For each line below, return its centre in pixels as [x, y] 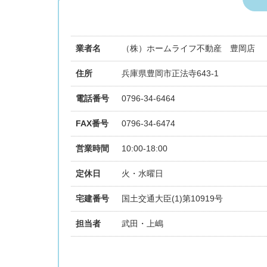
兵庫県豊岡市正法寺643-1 [170, 74]
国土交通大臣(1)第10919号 [173, 199]
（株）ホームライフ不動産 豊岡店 [189, 49]
